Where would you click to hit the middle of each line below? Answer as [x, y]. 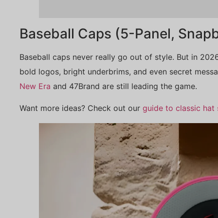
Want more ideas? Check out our [81, 108]
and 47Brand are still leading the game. [124, 86]
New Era [35, 86]
